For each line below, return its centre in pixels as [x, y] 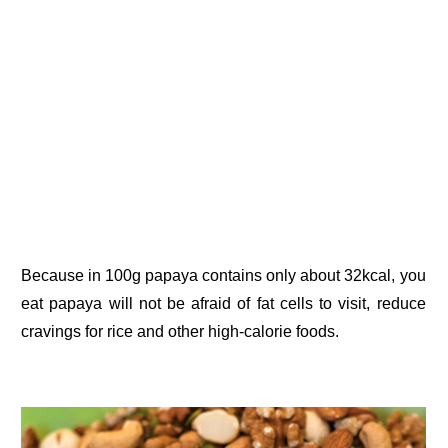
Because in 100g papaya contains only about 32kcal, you [223, 276]
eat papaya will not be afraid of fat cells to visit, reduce [223, 304]
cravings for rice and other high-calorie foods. [180, 332]
